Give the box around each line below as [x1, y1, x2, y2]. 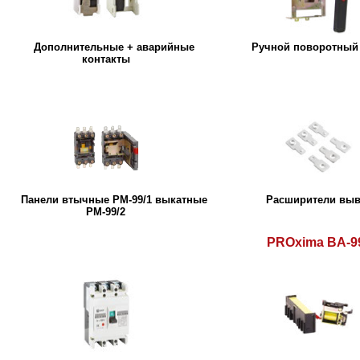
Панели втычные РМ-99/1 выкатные [20, 193, 207, 206]
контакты [82, 52, 130, 65]
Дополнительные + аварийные [33, 40, 194, 53]
